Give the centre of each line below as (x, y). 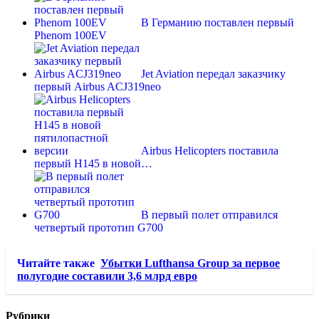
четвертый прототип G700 (99, 228)
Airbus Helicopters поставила (210, 151)
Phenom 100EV (70, 36)
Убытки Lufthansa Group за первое (190, 263)
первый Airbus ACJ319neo (98, 87)
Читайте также (56, 263)
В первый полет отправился (209, 215)
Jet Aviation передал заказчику (213, 74)
